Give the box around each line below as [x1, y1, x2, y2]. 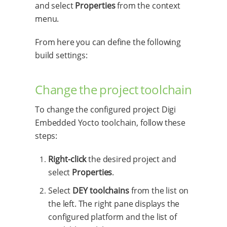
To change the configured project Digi [35, 103, 176, 115]
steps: [35, 130, 58, 141]
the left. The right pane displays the [48, 198, 180, 209]
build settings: [35, 49, 88, 61]
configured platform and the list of [48, 211, 177, 222]
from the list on [129, 184, 189, 196]
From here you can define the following [35, 36, 181, 48]
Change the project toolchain [35, 81, 192, 98]
